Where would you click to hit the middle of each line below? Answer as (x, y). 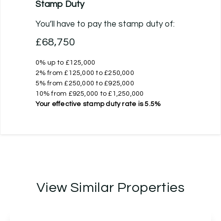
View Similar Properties (110, 187)
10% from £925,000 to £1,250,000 (90, 93)
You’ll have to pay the (77, 24)
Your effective (59, 104)
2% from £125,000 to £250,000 (85, 73)
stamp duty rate (110, 104)
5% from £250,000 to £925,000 (85, 83)
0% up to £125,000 (65, 62)
